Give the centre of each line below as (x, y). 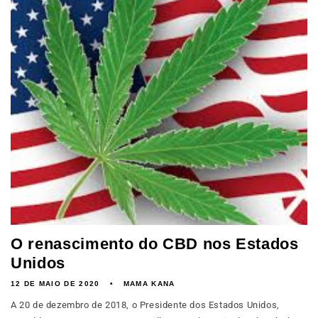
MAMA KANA (149, 284)
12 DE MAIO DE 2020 (55, 284)
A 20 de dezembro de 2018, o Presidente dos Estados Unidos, (145, 305)
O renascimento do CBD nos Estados (155, 244)
